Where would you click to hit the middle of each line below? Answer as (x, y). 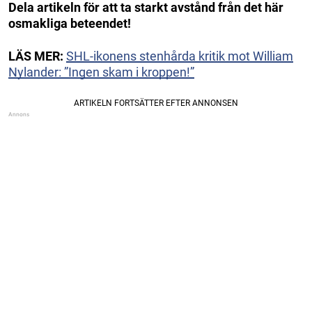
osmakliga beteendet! (70, 24)
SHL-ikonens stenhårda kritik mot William (180, 56)
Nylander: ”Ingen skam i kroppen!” (101, 72)
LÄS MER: (36, 56)
